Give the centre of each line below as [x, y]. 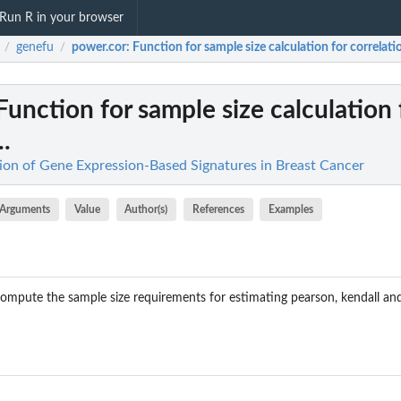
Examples [291, 209]
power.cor [99, 48]
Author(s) [146, 209]
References [218, 209]
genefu [35, 48]
